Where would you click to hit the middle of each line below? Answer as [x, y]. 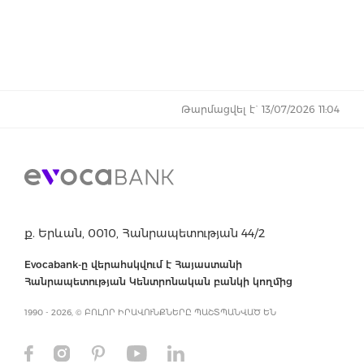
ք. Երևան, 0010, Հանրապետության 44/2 [145, 233]
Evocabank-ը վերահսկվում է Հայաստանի [133, 264]
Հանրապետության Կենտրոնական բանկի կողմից [158, 281]
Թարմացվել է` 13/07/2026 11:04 [260, 109]
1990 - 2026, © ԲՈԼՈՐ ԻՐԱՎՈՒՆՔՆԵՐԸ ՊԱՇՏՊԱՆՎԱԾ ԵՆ [150, 312]
